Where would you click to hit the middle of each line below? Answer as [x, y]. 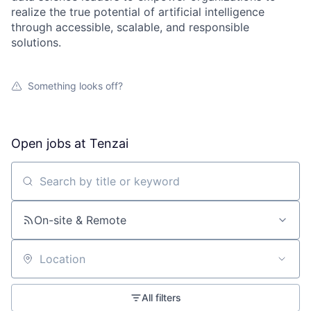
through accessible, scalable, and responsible [130, 27]
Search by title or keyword [81, 187]
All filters [161, 297]
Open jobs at [50, 143]
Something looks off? [75, 86]
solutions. [36, 42]
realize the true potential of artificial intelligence [138, 12]
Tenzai [109, 143]
